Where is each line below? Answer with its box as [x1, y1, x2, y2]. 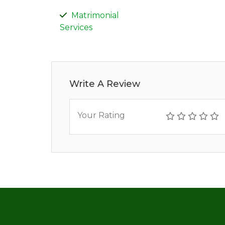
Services [60, 22, 92, 32]
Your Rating [77, 110, 125, 120]
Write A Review [69, 78, 140, 89]
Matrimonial [71, 10, 119, 20]
